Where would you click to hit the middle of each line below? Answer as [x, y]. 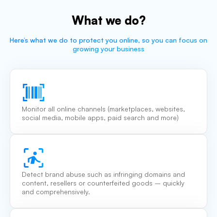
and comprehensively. [56, 192]
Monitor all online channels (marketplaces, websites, [103, 109]
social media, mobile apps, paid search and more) [100, 118]
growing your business [108, 49]
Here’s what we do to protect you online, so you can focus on [108, 40]
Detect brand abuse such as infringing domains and [103, 174]
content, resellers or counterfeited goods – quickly [103, 183]
